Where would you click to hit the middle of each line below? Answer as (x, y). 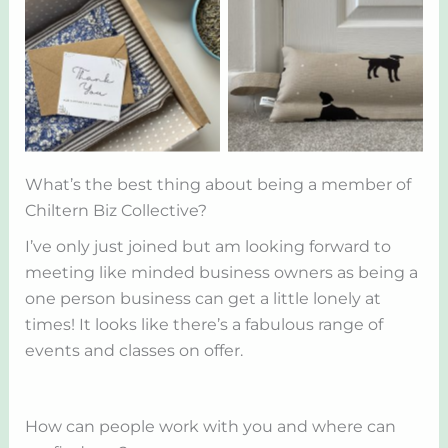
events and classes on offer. (133, 350)
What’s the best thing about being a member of (217, 184)
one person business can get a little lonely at (202, 298)
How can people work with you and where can (210, 426)
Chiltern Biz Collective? (117, 210)
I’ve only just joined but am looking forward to (207, 246)
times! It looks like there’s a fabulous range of (203, 324)
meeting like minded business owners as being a (221, 272)
